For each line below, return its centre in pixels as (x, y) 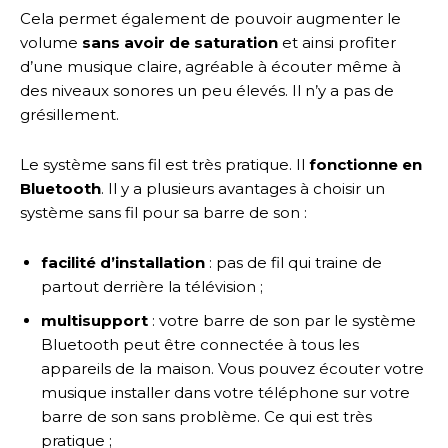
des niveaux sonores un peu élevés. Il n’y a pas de (207, 90)
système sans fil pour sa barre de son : (165, 212)
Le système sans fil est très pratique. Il (162, 164)
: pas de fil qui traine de (293, 262)
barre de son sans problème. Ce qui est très (206, 416)
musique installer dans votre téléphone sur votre (225, 392)
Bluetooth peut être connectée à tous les (200, 344)
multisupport (96, 320)
